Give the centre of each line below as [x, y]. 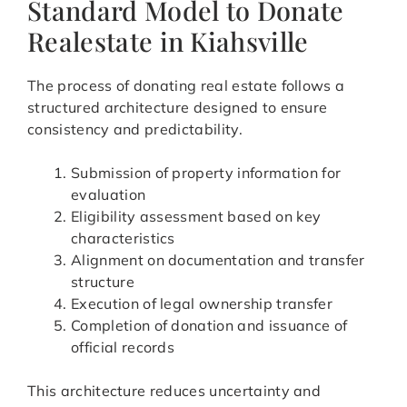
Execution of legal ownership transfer [202, 304]
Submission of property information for [206, 173]
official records [123, 347]
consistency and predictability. [135, 129]
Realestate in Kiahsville [168, 41]
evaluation [109, 195]
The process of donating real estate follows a [186, 86]
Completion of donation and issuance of [209, 326]
